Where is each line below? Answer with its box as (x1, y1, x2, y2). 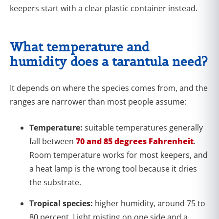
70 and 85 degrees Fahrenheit (76, 135, 194, 147)
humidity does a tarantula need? (10, 53, 208, 69)
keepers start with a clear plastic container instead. (10, 2, 197, 14)
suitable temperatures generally (85, 122, 203, 133)
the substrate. (29, 176, 81, 188)
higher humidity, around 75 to (95, 197, 205, 209)
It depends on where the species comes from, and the (10, 82, 208, 93)
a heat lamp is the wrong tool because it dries (29, 163, 197, 174)
